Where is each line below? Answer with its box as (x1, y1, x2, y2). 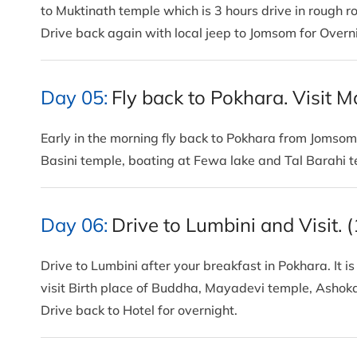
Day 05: (41, 85, 108, 110)
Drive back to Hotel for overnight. (41, 302, 241, 319)
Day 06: (41, 213, 108, 237)
